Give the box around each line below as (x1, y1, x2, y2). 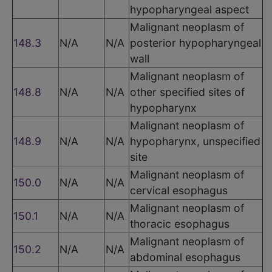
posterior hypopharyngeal (130, 36, 261, 49)
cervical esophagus (130, 183, 228, 197)
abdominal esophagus (130, 250, 240, 263)
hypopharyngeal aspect (130, 2, 249, 16)
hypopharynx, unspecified (130, 134, 260, 148)
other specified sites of (130, 85, 245, 98)
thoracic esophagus (130, 217, 229, 230)
